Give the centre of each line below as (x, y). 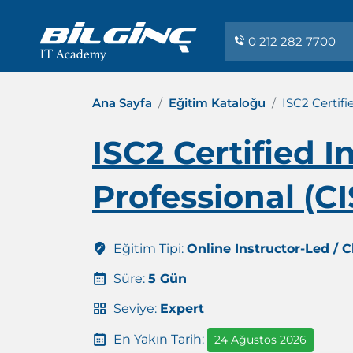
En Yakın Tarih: (159, 339)
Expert (182, 308)
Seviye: (135, 308)
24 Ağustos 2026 (260, 340)
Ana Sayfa (122, 103)
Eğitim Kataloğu (217, 103)
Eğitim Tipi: (149, 249)
